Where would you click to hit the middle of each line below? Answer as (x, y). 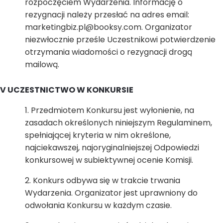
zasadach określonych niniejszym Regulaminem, (118, 123)
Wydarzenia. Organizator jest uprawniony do (111, 193)
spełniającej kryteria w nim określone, (98, 135)
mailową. (42, 64)
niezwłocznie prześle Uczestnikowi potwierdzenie (120, 40)
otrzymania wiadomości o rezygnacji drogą (109, 52)
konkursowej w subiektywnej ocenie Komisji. (109, 160)
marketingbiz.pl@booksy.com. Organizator (109, 27)
